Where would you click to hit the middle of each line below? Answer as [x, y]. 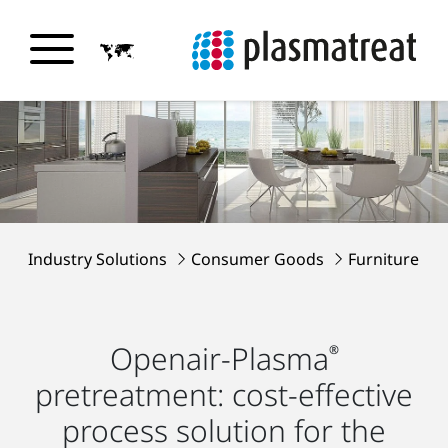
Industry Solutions [99, 259]
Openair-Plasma [219, 359]
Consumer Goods [259, 259]
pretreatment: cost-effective [224, 395]
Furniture [383, 259]
